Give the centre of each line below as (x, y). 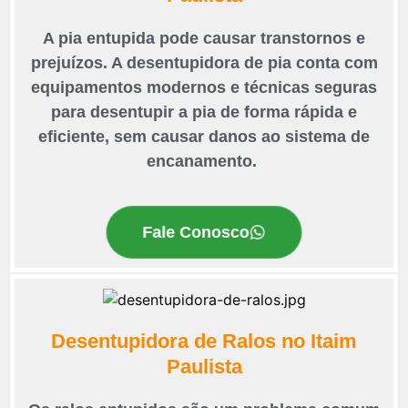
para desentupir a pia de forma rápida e (204, 112)
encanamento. (204, 162)
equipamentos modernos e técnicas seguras (204, 88)
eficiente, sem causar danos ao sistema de (204, 137)
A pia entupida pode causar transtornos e (204, 39)
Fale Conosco (196, 232)
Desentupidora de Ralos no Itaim (204, 342)
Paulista (204, 367)
